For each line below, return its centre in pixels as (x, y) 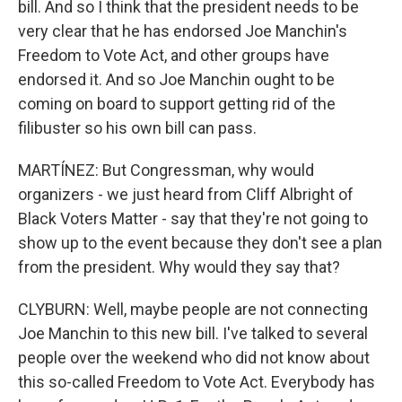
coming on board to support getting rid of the (177, 104)
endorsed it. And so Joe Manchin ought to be (176, 79)
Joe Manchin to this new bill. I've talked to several (193, 333)
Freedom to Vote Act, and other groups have (174, 55)
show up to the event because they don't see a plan (200, 243)
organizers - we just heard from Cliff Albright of (186, 194)
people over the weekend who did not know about (194, 358)
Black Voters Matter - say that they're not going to (193, 218)
